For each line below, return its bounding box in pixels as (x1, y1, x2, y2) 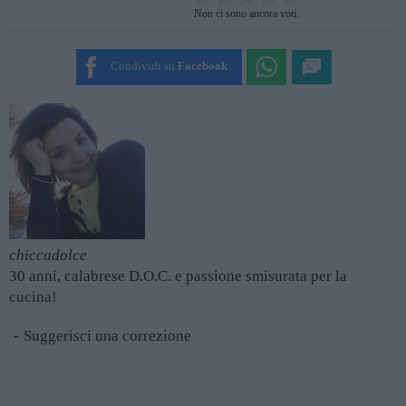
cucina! (9, 287, 57, 305)
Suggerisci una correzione (24, 326, 191, 344)
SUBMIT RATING (219, 50, 300, 62)
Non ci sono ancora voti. (193, 6, 299, 20)
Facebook (177, 60, 227, 72)
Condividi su (110, 60, 175, 72)
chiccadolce (9, 246, 87, 264)
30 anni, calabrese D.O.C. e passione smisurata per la (9, 266, 347, 285)
